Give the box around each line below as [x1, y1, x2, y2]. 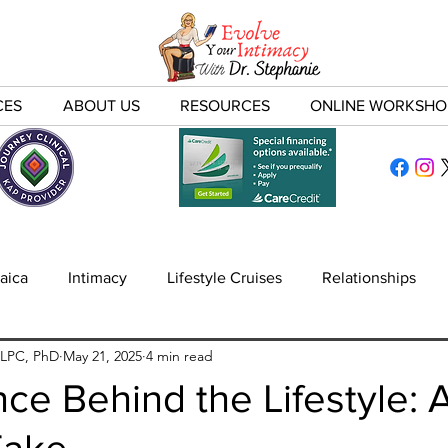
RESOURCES [180, 97, 271, 114]
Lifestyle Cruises [167, 268, 282, 286]
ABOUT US [62, 97, 140, 114]
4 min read [146, 347, 213, 366]
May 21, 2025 [63, 347, 142, 366]
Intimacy [68, 268, 127, 286]
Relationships [322, 268, 416, 286]
